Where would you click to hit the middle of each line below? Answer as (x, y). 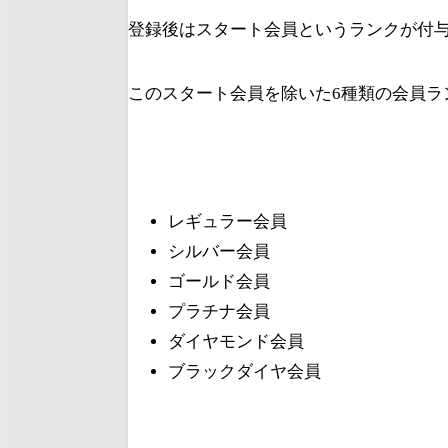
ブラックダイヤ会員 (244, 371)
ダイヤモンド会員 (236, 341)
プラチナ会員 (219, 311)
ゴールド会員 (219, 281)
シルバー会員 (219, 251)
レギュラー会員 (227, 221)
